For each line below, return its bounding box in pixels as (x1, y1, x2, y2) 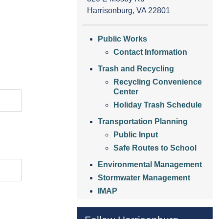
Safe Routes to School (113, 144, 197, 153)
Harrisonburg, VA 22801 (87, 6, 170, 15)
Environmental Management (97, 160, 202, 169)
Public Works (97, 35, 147, 44)
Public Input (113, 131, 158, 139)
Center (113, 88, 138, 96)
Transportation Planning (97, 117, 188, 126)
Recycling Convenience (113, 78, 202, 87)
